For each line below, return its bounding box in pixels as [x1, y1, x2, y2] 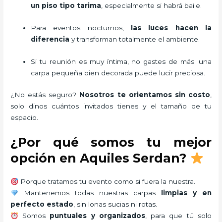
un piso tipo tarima [31, 1, 102, 9]
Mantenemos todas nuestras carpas [18, 189, 161, 197]
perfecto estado [10, 200, 74, 209]
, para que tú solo [145, 212, 212, 220]
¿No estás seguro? [10, 91, 80, 99]
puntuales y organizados [50, 212, 145, 220]
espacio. [10, 113, 39, 122]
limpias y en [161, 189, 212, 197]
